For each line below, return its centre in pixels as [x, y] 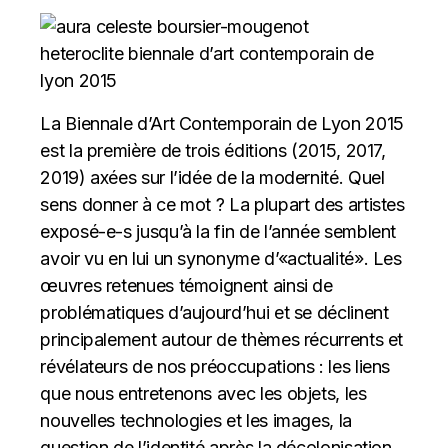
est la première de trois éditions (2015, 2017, [213, 150]
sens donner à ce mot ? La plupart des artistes [222, 204]
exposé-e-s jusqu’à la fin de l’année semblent [218, 231]
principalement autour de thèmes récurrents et [222, 339]
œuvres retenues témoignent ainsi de [186, 285]
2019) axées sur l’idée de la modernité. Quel [212, 177]
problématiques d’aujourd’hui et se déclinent [214, 312]
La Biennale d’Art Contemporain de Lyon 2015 [222, 123]
